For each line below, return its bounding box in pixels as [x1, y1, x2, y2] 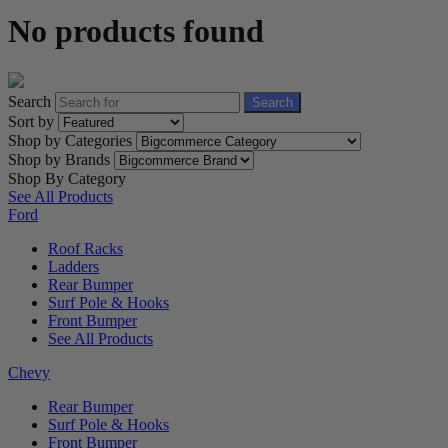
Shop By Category [8, 169, 126, 187]
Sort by [8, 112, 58, 130]
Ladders [48, 257, 99, 275]
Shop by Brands [8, 150, 114, 168]
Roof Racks [48, 239, 123, 257]
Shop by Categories [8, 131, 136, 149]
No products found [8, 13, 264, 50]
